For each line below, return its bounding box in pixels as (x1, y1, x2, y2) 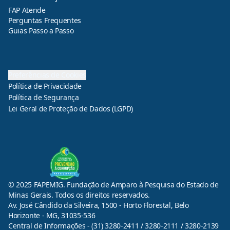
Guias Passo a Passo (8, 26, 74, 35)
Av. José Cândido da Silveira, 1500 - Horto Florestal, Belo (8, 200, 189, 210)
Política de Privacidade (8, 81, 82, 91)
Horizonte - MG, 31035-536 (8, 210, 95, 220)
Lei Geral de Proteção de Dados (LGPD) (8, 104, 133, 113)
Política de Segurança (8, 92, 79, 102)
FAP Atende (8, 5, 46, 15)
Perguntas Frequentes (8, 15, 81, 25)
